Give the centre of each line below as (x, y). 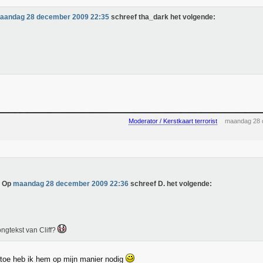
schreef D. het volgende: (170, 184)
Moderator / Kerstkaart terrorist (173, 121)
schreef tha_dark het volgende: (162, 17)
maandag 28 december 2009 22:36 (71, 184)
